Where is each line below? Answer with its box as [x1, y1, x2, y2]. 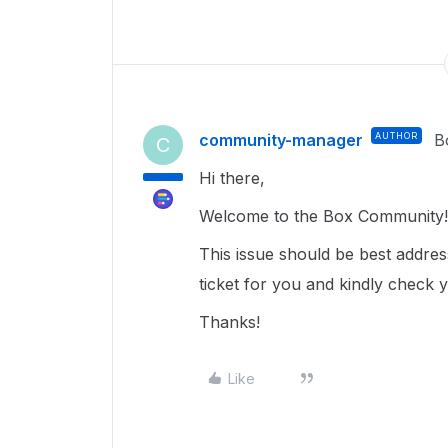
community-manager [199, 130, 363, 150]
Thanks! [199, 312, 260, 332]
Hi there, [199, 168, 270, 188]
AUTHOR [375, 130, 418, 141]
